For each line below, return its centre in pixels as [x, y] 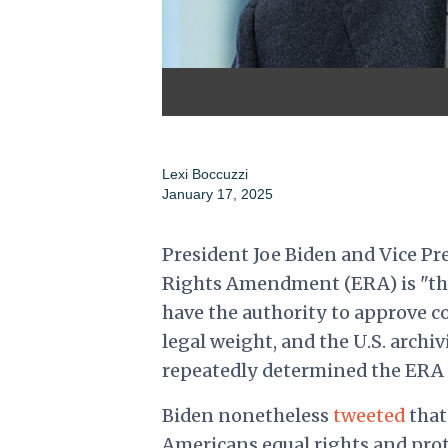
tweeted [368, 416]
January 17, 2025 [217, 194]
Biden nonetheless [247, 416]
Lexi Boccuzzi [204, 174]
